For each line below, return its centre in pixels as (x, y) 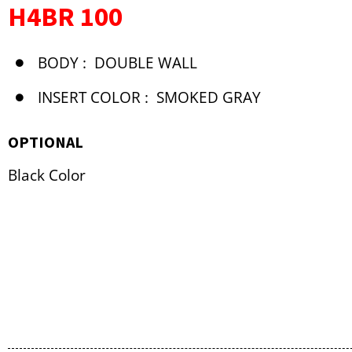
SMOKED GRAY (208, 98)
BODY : (62, 63)
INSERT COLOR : (93, 98)
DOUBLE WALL (145, 63)
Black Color (47, 176)
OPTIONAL (46, 142)
